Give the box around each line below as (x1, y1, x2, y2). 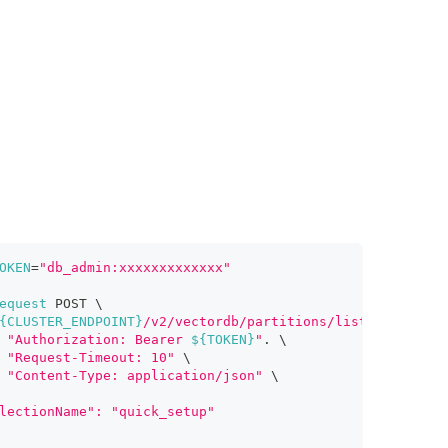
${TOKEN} (190, 331, 255, 347)
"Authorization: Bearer (6, 331, 191, 347)
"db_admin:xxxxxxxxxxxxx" (38, 259, 231, 275)
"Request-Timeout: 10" (6, 349, 175, 365)
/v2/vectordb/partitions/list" (142, 313, 375, 329)
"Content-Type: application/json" (6, 367, 263, 383)
